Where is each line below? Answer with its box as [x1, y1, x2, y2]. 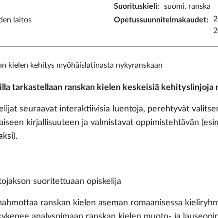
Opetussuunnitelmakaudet [114, 16, 206, 24]
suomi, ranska [164, 2, 211, 10]
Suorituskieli [114, 2, 157, 10]
